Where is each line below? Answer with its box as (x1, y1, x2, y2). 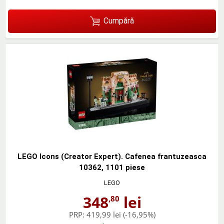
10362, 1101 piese (79, 162, 145, 172)
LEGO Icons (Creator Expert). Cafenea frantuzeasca (17, 151, 206, 161)
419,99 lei (86, 209, 121, 219)
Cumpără (103, 16, 134, 26)
